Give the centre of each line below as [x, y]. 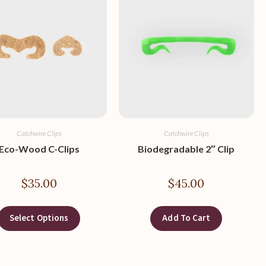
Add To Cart [186, 218]
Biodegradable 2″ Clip [186, 148]
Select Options [39, 218]
